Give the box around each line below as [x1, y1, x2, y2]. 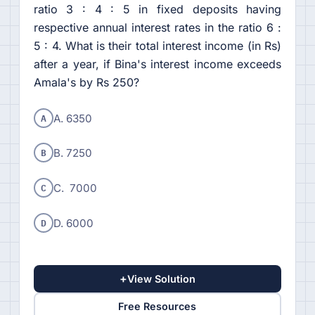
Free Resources [118, 300, 197, 313]
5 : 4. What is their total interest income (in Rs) [33, 38, 282, 53]
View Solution [127, 272, 195, 285]
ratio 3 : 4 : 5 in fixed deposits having [33, 1, 282, 16]
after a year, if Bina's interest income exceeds [33, 56, 282, 71]
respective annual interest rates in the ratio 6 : [33, 20, 282, 34]
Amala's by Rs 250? [33, 75, 139, 89]
